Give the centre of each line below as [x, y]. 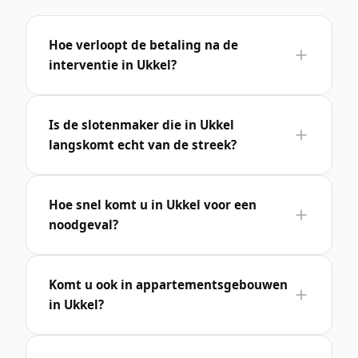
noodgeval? [84, 224]
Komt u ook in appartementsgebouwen [168, 284]
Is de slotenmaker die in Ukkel [141, 124]
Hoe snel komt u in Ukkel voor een [153, 204]
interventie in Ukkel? [113, 64]
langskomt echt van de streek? [143, 144]
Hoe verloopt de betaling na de [143, 44]
